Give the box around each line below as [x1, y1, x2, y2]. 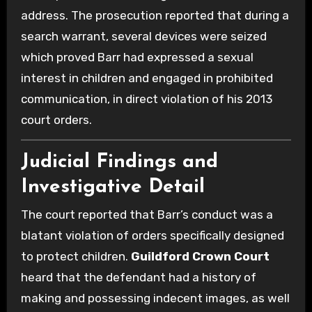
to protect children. [20, 249, 131, 264]
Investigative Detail [20, 177, 205, 197]
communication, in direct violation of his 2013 [20, 91, 272, 106]
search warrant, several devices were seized [20, 29, 267, 43]
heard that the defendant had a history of [20, 270, 256, 285]
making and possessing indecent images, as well [20, 291, 290, 306]
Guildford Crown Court [130, 249, 270, 264]
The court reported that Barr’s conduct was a [20, 208, 273, 222]
